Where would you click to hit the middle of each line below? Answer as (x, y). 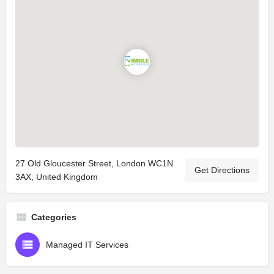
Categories (54, 217)
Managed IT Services (87, 244)
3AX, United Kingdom (57, 176)
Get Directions (222, 170)
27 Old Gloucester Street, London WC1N (94, 163)
